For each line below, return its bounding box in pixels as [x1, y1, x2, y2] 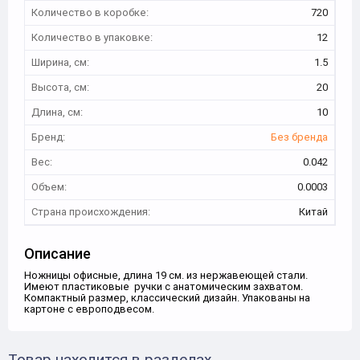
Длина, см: [31, 105, 83, 119]
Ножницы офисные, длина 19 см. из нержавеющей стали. [24, 268, 308, 282]
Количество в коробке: [31, 6, 149, 19]
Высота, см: [31, 80, 89, 94]
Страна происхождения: [31, 205, 150, 219]
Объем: [31, 180, 67, 194]
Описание [24, 244, 91, 263]
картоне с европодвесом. [24, 302, 154, 316]
